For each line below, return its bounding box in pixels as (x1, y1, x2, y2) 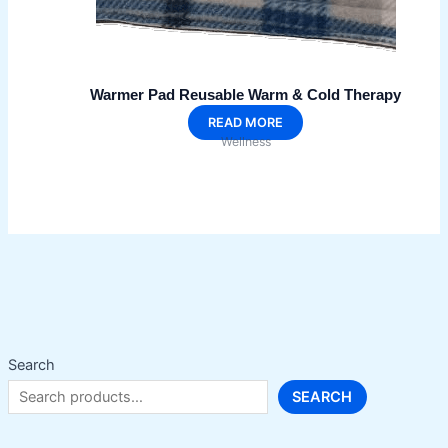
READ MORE (208, 115, 284, 131)
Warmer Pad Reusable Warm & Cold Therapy (90, 86, 402, 103)
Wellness (220, 134, 271, 150)
